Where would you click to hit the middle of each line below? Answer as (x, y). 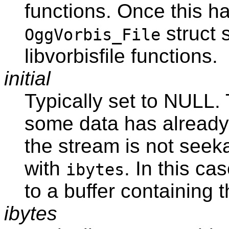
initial (27, 79)
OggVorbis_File (93, 35)
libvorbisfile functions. (121, 56)
